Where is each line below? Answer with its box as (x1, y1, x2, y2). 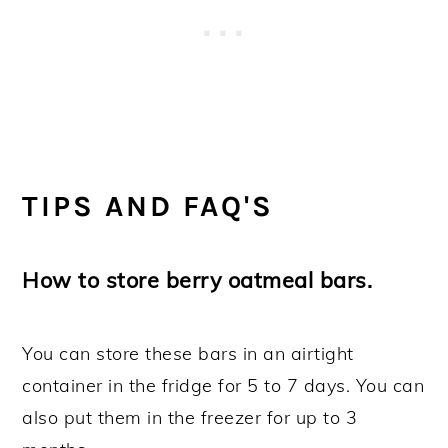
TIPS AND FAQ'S (22, 188, 275, 223)
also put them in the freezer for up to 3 (22, 405, 358, 429)
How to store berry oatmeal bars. (22, 265, 373, 293)
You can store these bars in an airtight (22, 341, 354, 365)
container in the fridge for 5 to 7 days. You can (22, 373, 425, 397)
